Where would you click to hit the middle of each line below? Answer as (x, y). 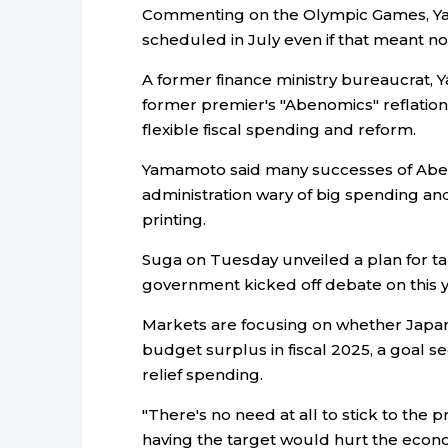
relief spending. (202, 374)
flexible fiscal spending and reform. (279, 129)
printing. (174, 219)
